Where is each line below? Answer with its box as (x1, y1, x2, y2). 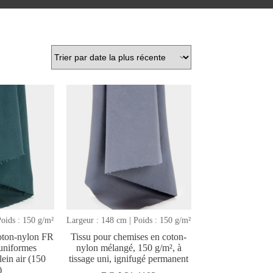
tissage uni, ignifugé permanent (69, 253, 189, 264)
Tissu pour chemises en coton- (71, 231, 187, 242)
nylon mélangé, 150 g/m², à (76, 242, 182, 253)
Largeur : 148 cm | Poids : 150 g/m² (66, 215, 191, 225)
